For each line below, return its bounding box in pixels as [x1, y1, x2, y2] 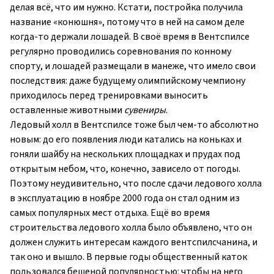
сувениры [124, 103, 166, 117]
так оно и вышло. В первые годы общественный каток [10, 250, 247, 264]
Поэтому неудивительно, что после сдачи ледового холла [10, 177, 262, 191]
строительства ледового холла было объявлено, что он [10, 221, 252, 235]
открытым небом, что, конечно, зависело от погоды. [10, 162, 240, 176]
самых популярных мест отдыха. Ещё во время [10, 206, 210, 220]
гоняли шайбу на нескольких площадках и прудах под [10, 147, 240, 161]
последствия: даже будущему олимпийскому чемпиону [10, 74, 245, 88]
